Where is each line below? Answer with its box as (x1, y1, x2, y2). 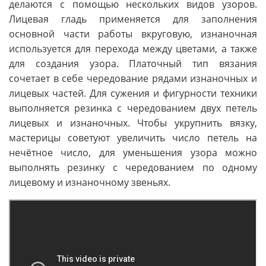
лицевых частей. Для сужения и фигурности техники (9, 87, 257, 100)
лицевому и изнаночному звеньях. (9, 176, 170, 189)
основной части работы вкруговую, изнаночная (9, 27, 257, 41)
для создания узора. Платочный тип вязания (9, 57, 257, 71)
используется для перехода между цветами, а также (9, 42, 257, 56)
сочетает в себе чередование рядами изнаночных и (9, 72, 257, 85)
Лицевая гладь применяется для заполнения (9, 12, 257, 26)
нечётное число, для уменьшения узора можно (9, 146, 257, 160)
